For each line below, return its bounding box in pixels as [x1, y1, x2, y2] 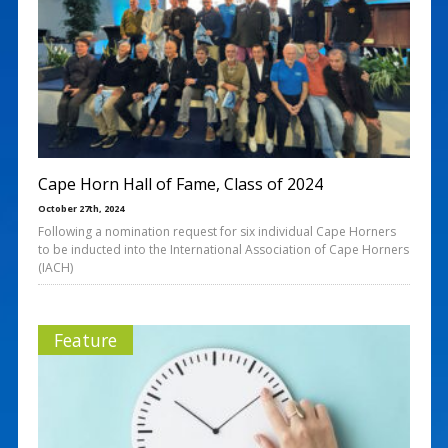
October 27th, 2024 [37, 201, 124, 215]
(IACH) [37, 258, 73, 276]
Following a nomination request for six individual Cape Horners [37, 222, 396, 240]
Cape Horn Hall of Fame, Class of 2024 [37, 172, 323, 195]
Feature [53, 327, 117, 352]
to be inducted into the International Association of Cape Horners [37, 240, 409, 258]
